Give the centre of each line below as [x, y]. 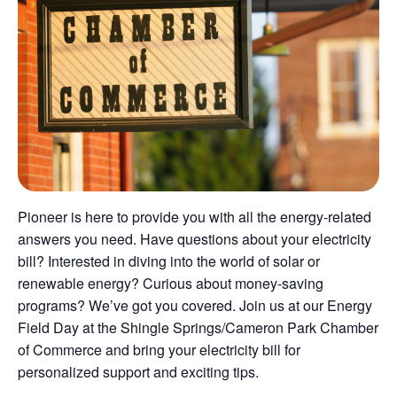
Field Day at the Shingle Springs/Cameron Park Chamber [198, 327]
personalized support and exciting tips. [138, 371]
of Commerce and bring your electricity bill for [159, 349]
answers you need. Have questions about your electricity [195, 238]
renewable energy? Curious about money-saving [171, 283]
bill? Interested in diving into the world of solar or [169, 261]
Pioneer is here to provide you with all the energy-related [195, 216]
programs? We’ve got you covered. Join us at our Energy [195, 305]
